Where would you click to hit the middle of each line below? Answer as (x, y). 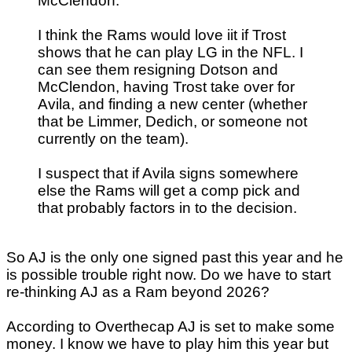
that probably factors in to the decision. (167, 208)
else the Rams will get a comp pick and (169, 191)
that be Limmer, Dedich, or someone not (172, 122)
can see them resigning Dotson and (158, 70)
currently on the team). (113, 139)
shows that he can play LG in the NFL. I (170, 53)
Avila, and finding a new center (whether (172, 104)
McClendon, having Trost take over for (166, 87)
